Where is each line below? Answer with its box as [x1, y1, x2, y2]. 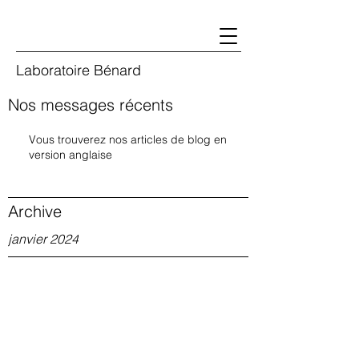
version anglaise [29, 147, 112, 162]
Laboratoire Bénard [16, 61, 141, 79]
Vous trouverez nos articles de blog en [29, 132, 227, 147]
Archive [8, 201, 62, 221]
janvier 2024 [8, 231, 79, 247]
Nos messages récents [8, 95, 173, 115]
